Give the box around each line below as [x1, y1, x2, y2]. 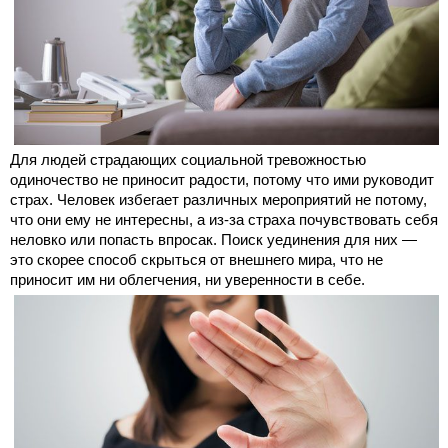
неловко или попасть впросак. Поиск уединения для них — [10, 230, 417, 248]
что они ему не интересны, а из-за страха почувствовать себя [10, 210, 438, 228]
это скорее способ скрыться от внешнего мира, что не [10, 250, 383, 268]
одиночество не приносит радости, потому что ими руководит [10, 170, 434, 188]
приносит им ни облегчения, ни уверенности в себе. [10, 270, 365, 288]
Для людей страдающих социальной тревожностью [10, 150, 366, 168]
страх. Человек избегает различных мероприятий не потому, [10, 190, 427, 208]
